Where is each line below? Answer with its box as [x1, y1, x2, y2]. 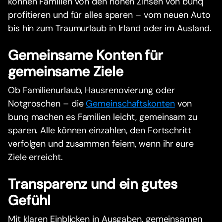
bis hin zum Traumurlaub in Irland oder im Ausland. [8, 22, 212, 34]
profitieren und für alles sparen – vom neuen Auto [8, 8, 211, 21]
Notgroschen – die [8, 97, 86, 110]
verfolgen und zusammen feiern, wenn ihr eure [8, 137, 194, 150]
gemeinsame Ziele [8, 62, 123, 81]
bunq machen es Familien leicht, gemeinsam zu [8, 111, 198, 123]
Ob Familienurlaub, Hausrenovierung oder [8, 84, 175, 96]
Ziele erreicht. [8, 151, 63, 163]
